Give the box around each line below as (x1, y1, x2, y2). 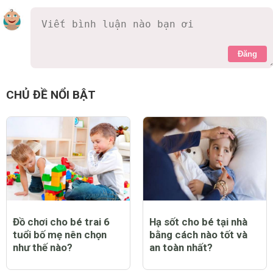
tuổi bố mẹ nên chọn (13, 228, 107, 241)
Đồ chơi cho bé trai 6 (13, 215, 110, 228)
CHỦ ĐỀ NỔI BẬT (6, 88, 96, 102)
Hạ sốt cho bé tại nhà (149, 215, 247, 228)
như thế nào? (13, 241, 73, 253)
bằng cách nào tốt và (149, 228, 247, 241)
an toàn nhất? (149, 241, 213, 253)
